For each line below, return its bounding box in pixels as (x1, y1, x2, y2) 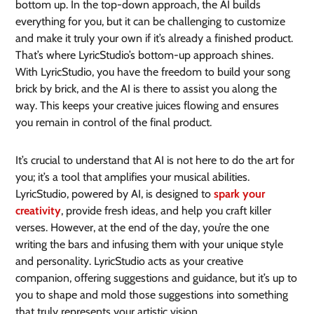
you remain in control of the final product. (15, 116, 212, 130)
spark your (214, 187, 266, 201)
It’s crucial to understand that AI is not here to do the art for (15, 153, 295, 168)
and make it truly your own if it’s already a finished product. (15, 32, 294, 46)
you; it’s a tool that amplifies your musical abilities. (15, 170, 250, 184)
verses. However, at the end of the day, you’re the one (15, 221, 270, 235)
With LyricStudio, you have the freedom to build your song (15, 65, 291, 79)
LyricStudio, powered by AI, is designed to (15, 187, 214, 201)
